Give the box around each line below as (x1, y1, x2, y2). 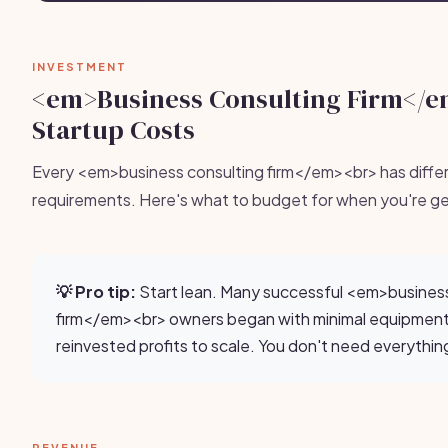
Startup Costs (32, 112, 195, 148)
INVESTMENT (32, 60, 127, 73)
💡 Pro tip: (56, 281, 136, 302)
